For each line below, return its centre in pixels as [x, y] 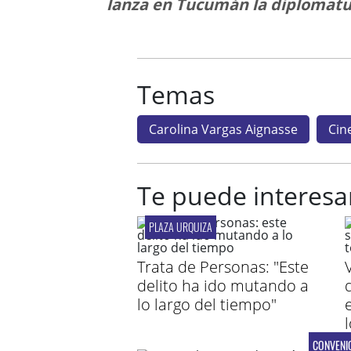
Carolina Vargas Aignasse [223, 129]
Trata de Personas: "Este [223, 267]
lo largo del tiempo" [206, 304]
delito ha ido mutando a [223, 286]
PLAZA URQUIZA [180, 227]
